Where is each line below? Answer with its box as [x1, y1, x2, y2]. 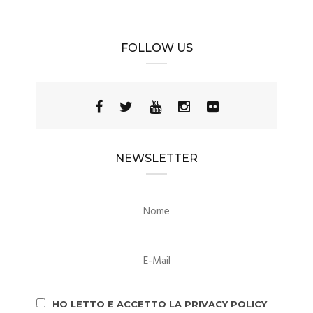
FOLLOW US [120, 41, 193, 55]
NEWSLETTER [115, 152, 198, 166]
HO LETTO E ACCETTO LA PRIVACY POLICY [52, 298, 267, 310]
